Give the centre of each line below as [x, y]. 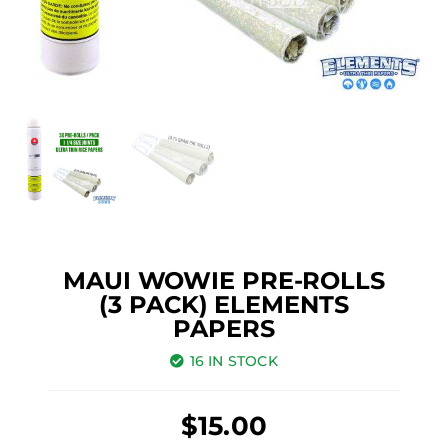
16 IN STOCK [233, 361]
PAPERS [224, 329]
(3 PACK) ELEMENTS [224, 305]
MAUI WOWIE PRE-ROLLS [224, 281]
